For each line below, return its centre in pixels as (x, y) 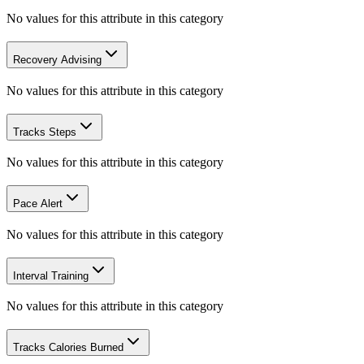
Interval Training (51, 275)
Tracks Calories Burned (68, 347)
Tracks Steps (45, 132)
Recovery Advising (57, 60)
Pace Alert (38, 204)
